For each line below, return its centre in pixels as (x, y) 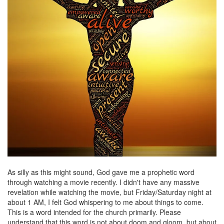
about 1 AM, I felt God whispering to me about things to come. (105, 202)
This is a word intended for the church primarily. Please (94, 212)
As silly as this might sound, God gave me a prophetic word (101, 172)
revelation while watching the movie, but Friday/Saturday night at (109, 192)
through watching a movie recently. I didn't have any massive (103, 182)
